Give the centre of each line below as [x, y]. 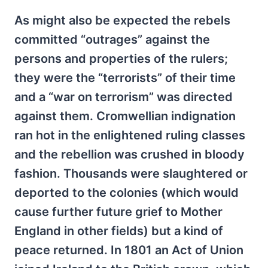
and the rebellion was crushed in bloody [130, 154]
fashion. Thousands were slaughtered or [131, 173]
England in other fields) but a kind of [119, 231]
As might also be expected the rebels [122, 20]
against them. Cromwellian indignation [125, 116]
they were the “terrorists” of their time [125, 78]
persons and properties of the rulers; [121, 59]
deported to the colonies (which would [127, 193]
